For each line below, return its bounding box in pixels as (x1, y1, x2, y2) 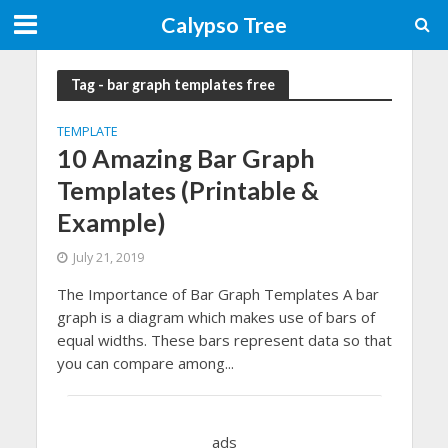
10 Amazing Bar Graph (56, 143, 315, 173)
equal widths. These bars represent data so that (56, 330, 392, 350)
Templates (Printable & (56, 175, 319, 205)
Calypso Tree (161, 12, 287, 38)
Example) (56, 207, 166, 237)
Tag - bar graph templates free (70, 75, 275, 93)
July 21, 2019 (72, 249, 144, 266)
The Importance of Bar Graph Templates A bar (56, 284, 379, 304)
